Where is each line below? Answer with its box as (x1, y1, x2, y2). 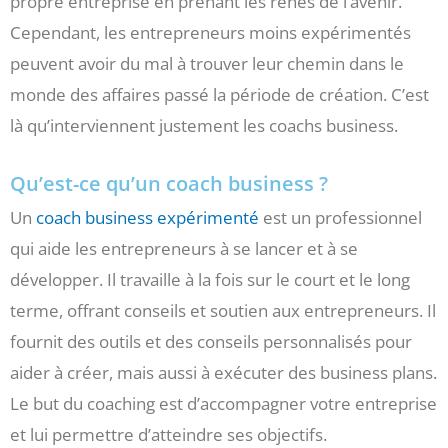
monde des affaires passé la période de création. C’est (10, 83, 429, 107)
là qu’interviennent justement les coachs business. (10, 114, 398, 138)
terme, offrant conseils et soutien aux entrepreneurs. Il (10, 298, 436, 322)
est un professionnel (259, 205, 422, 229)
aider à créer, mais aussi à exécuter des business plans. (10, 360, 437, 384)
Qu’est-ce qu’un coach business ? (10, 169, 328, 197)
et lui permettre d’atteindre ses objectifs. (10, 422, 327, 446)
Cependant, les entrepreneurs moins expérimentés (10, 21, 411, 45)
